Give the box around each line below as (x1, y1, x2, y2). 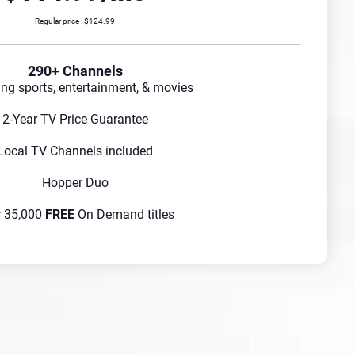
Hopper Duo (41, 175, 109, 191)
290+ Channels (27, 63, 123, 80)
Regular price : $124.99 (35, 17, 115, 26)
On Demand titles (74, 207, 174, 223)
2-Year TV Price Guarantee (2, 112, 148, 128)
